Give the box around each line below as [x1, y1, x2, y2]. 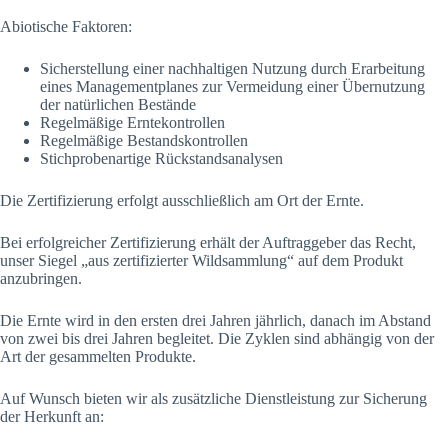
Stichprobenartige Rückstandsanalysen [40, 150, 283, 167]
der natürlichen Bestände [40, 96, 196, 113]
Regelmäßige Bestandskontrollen [40, 132, 248, 149]
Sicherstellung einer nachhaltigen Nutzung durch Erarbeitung [40, 60, 425, 77]
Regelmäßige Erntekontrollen [40, 114, 225, 131]
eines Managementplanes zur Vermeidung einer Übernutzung [40, 78, 425, 95]
